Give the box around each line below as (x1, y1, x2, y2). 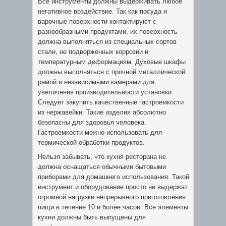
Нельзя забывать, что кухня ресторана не (38, 153, 166, 160)
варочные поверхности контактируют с (38, 18, 156, 25)
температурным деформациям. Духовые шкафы (38, 58, 186, 66)
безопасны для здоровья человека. (38, 119, 146, 126)
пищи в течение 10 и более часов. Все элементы (38, 203, 188, 211)
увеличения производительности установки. (38, 88, 174, 96)
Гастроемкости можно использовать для (38, 129, 162, 136)
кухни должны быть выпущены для (38, 213, 146, 221)
